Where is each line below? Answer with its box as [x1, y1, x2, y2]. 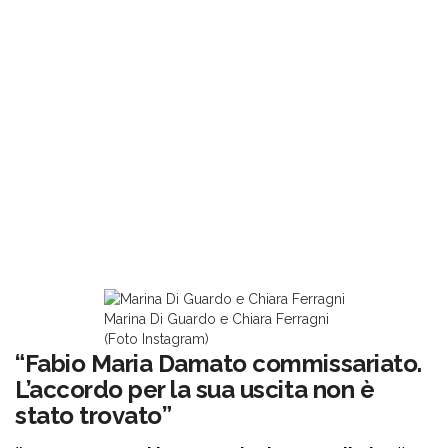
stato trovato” [15, 401, 172, 431]
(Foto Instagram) [103, 331, 209, 348]
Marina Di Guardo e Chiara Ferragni [103, 311, 329, 328]
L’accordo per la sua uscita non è [15, 375, 375, 405]
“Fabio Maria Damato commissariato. [15, 349, 422, 379]
